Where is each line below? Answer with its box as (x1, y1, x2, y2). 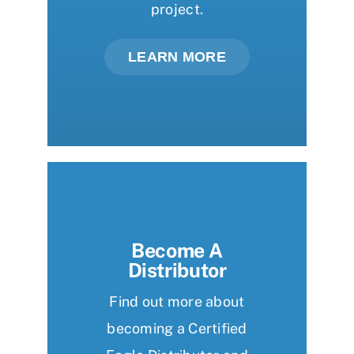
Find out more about (109, 293, 245, 311)
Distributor (127, 258, 227, 283)
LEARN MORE (128, 49, 226, 66)
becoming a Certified (107, 320, 247, 337)
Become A (131, 239, 223, 263)
